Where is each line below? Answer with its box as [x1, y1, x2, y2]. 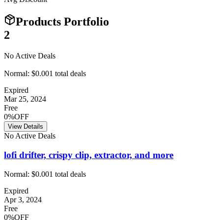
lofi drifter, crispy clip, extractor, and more [4, 150, 173, 161]
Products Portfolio [16, 15, 109, 28]
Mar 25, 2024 [4, 95, 46, 104]
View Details [8, 123, 43, 131]
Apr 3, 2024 [4, 195, 42, 204]
